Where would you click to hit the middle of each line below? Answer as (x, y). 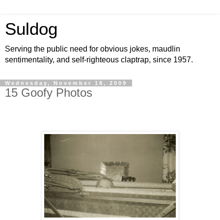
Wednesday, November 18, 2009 (66, 83)
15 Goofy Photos (49, 93)
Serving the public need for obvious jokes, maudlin (93, 49)
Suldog (31, 29)
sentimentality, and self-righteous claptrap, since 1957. (99, 60)
